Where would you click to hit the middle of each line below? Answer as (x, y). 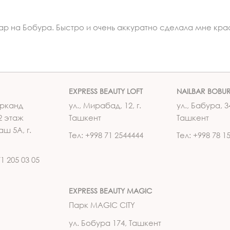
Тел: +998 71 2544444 (106, 135)
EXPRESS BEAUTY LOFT (106, 91)
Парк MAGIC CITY (102, 205)
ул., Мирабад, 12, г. (105, 105)
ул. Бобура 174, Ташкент (115, 223)
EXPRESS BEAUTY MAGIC (110, 191)
